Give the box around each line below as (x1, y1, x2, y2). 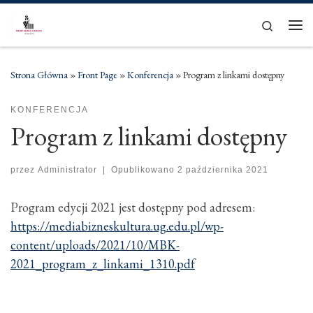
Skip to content (19, 13, 80, 27)
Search (274, 17, 301, 31)
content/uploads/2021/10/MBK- (10, 236, 180, 253)
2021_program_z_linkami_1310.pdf (10, 255, 195, 272)
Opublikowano (110, 164, 177, 175)
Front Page (78, 68, 117, 81)
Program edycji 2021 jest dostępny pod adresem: (10, 198, 255, 215)
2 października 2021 (177, 164, 268, 175)
